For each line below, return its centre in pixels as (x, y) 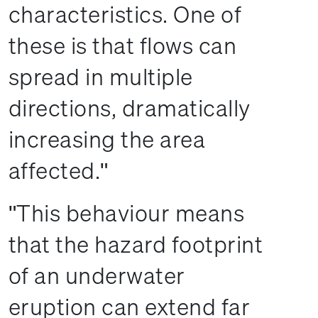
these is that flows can (123, 45)
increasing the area (107, 139)
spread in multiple (101, 77)
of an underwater (97, 275)
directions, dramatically (130, 108)
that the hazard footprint (136, 244)
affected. (55, 170)
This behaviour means (131, 213)
